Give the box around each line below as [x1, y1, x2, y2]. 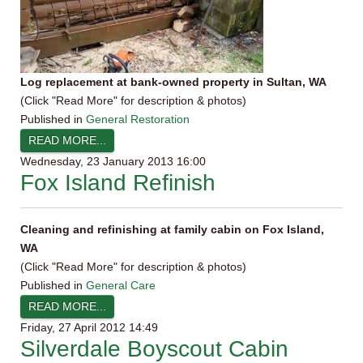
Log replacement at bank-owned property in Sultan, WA [20, 75, 327, 88]
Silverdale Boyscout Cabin [20, 336, 288, 361]
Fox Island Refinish [20, 170, 216, 195]
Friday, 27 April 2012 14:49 [20, 321, 158, 334]
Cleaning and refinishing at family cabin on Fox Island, [20, 223, 324, 236]
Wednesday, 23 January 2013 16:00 [20, 155, 206, 168]
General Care [86, 279, 156, 292]
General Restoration [86, 113, 190, 126]
